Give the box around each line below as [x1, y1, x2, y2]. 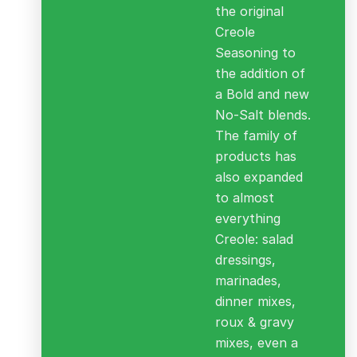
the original [215, 3, 284, 20]
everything [215, 210, 281, 227]
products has [215, 148, 297, 165]
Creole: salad [215, 231, 294, 248]
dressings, [215, 252, 277, 269]
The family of [215, 127, 298, 144]
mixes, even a [215, 335, 299, 351]
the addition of [215, 65, 306, 82]
